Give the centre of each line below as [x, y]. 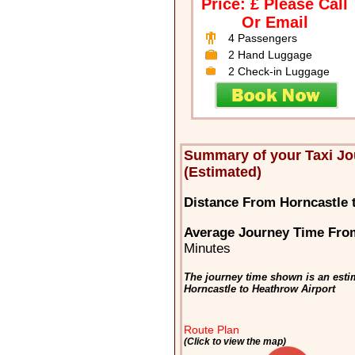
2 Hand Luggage [270, 55]
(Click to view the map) [235, 342]
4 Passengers [262, 38]
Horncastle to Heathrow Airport [260, 289]
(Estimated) [223, 172]
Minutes [208, 249]
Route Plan [212, 330]
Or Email [275, 23]
